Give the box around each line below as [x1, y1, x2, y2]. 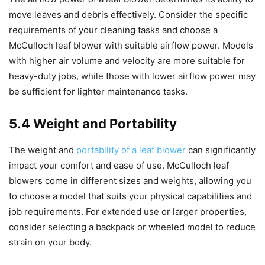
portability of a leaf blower [76, 144, 186, 156]
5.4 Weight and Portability [9, 115, 177, 131]
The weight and [9, 144, 76, 156]
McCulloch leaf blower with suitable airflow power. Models [9, 39, 253, 51]
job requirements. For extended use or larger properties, [9, 205, 247, 217]
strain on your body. [9, 236, 92, 248]
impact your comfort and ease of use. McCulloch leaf [9, 159, 229, 171]
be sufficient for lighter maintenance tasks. [9, 85, 188, 97]
